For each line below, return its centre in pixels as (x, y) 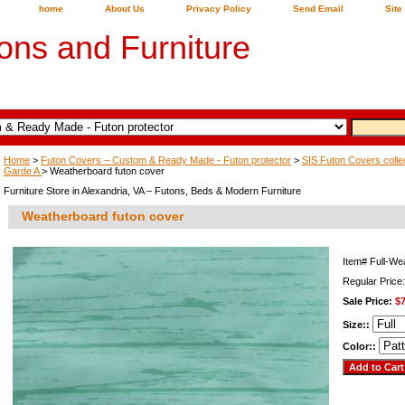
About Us (125, 9)
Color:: (361, 346)
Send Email (318, 9)
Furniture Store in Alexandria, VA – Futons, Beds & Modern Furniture (152, 191)
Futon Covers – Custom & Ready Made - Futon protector (166, 160)
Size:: (358, 325)
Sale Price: (369, 301)
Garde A (23, 171)
